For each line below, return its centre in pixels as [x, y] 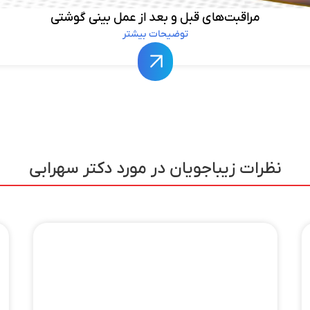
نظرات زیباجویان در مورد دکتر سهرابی [155, 168]
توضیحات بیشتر [155, 34]
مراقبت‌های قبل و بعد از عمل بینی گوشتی [155, 17]
